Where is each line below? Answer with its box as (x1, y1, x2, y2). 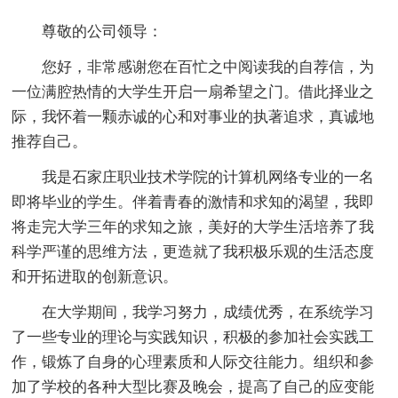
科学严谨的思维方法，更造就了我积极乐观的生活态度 (12, 243, 375, 260)
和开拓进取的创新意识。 (12, 267, 179, 285)
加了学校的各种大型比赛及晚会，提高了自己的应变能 (12, 378, 375, 395)
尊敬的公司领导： (42, 22, 163, 40)
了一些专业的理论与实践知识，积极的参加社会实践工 (12, 328, 375, 346)
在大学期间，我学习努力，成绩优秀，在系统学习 (42, 303, 375, 321)
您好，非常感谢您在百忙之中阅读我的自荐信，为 (42, 58, 375, 76)
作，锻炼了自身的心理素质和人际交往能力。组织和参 (12, 353, 375, 370)
